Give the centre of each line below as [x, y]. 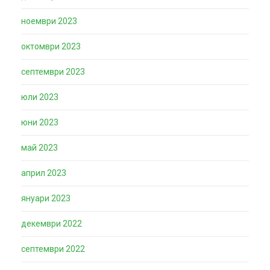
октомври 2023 [51, 46]
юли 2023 [40, 97]
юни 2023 [40, 122]
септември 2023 [53, 72]
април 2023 [44, 173]
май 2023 [39, 148]
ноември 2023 [49, 21]
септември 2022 [53, 249]
